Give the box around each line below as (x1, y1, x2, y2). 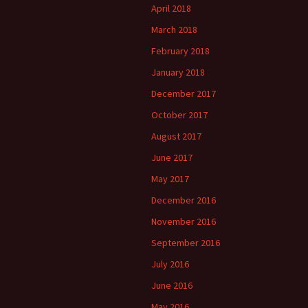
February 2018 (151, 44, 210, 57)
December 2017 (151, 87, 216, 100)
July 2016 (151, 257, 189, 270)
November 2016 (151, 214, 216, 228)
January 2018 (151, 65, 205, 78)
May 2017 (151, 172, 189, 185)
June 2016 (151, 278, 192, 291)
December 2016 (151, 193, 216, 206)
